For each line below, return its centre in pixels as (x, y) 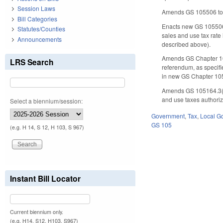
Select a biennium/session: (46, 101)
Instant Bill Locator (45, 178)
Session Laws (36, 8)
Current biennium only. (37, 212)
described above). (186, 44)
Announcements (40, 39)
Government (168, 115)
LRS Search (32, 62)
